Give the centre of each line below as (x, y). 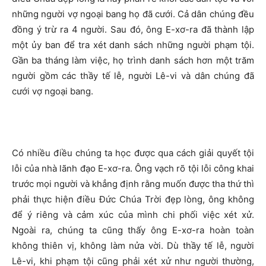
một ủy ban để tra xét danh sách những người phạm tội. (133, 45)
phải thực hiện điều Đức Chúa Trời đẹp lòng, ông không (133, 199)
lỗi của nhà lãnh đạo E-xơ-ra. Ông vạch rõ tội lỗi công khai (133, 168)
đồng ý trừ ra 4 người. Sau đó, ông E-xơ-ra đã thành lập (133, 29)
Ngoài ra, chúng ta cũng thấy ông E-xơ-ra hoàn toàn (133, 230)
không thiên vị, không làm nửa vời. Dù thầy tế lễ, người (133, 246)
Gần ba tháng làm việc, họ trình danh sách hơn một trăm (133, 60)
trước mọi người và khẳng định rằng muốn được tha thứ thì (133, 184)
